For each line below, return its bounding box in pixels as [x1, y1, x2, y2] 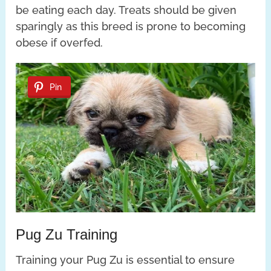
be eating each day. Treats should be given [16, 4, 237, 17]
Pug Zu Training [16, 226, 118, 243]
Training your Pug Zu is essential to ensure [16, 253, 235, 266]
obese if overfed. [16, 36, 103, 50]
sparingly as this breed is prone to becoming [16, 20, 246, 33]
